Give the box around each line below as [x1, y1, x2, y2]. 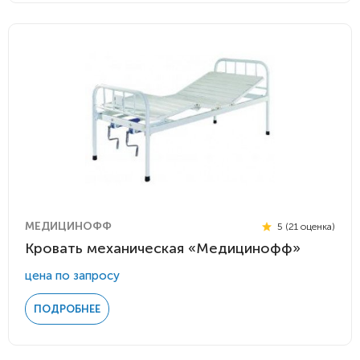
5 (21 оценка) [275, 220, 335, 232]
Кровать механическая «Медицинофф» [25, 239, 301, 257]
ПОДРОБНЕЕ [34, 303, 100, 315]
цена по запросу [25, 268, 120, 283]
